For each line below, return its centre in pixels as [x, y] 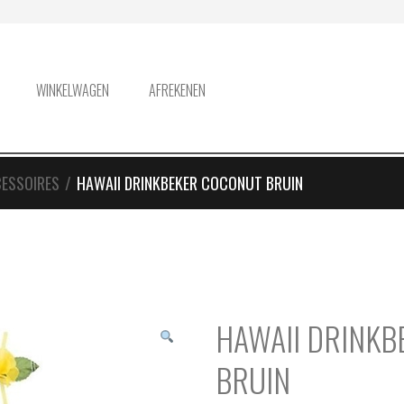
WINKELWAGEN [73, 90]
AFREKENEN [177, 90]
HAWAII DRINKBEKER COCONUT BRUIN [190, 183]
